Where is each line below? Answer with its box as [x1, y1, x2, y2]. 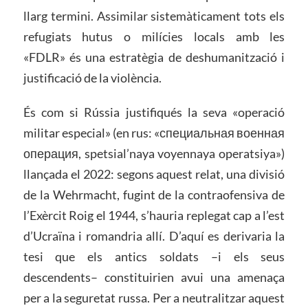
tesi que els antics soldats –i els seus [23, 248, 285, 264]
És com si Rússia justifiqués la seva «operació [23, 104, 285, 120]
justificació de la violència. [23, 70, 162, 85]
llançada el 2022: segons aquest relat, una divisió [23, 166, 285, 181]
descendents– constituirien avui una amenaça [23, 269, 285, 285]
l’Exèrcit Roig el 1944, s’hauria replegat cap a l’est [23, 207, 285, 223]
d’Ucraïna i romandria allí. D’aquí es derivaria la [23, 228, 285, 243]
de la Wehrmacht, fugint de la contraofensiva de [23, 186, 285, 202]
